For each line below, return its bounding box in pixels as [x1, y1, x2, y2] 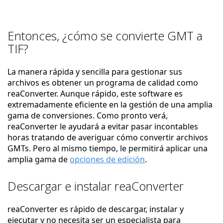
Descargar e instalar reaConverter [7, 178, 184, 194]
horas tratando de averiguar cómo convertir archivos [7, 132, 208, 143]
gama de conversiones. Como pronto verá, [7, 110, 168, 121]
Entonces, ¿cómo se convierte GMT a [7, 27, 203, 44]
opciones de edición [70, 154, 145, 165]
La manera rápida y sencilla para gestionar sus [7, 66, 182, 77]
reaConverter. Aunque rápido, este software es [7, 88, 183, 99]
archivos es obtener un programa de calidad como [7, 77, 198, 88]
